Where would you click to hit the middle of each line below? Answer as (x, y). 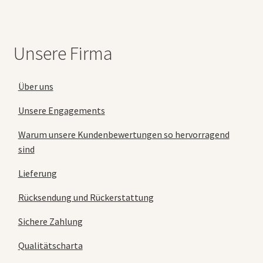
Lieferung (37, 173)
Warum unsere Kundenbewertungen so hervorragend (124, 134)
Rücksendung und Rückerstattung (86, 197)
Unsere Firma (63, 53)
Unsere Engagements (61, 110)
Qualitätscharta (50, 245)
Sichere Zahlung (50, 221)
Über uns (36, 86)
